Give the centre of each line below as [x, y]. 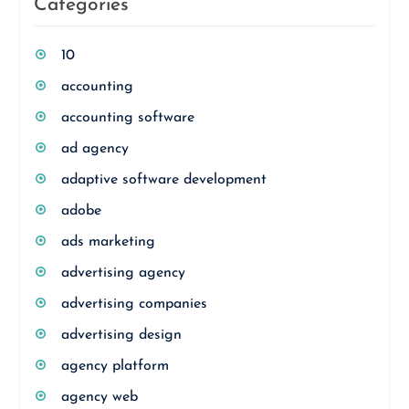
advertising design [121, 335]
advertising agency [123, 273]
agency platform [115, 366]
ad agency [94, 149]
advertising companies [134, 304]
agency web [99, 397]
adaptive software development [163, 180]
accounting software [127, 118]
